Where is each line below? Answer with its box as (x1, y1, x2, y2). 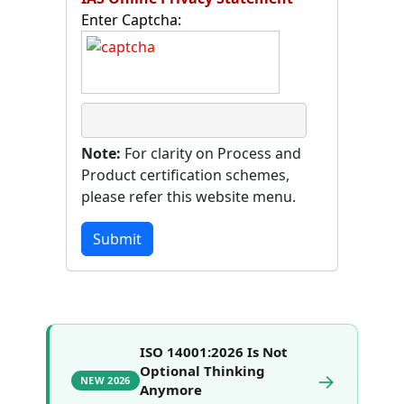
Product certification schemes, (81, 164, 289, 185)
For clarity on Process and (121, 142, 301, 163)
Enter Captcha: (81, 9, 181, 30)
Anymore (139, 380, 202, 399)
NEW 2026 (80, 373, 131, 388)
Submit (93, 228, 142, 249)
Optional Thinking (139, 361, 265, 380)
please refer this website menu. (81, 186, 296, 207)
